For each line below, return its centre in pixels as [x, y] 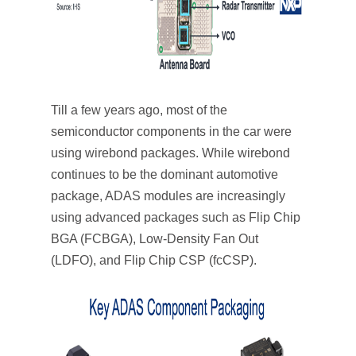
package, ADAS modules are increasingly [168, 196]
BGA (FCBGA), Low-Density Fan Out [155, 239]
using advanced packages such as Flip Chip [176, 217]
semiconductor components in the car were [171, 132]
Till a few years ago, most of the [139, 110]
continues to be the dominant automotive [164, 174]
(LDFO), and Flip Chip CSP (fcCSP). [154, 260]
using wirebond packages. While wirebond [170, 153]
